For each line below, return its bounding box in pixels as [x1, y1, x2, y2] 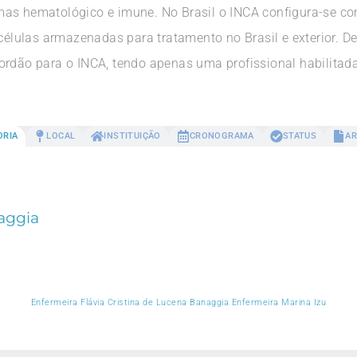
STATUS [282, 131, 317, 142]
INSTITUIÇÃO [104, 131, 161, 142]
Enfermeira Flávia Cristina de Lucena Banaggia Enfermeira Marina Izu [30, 296, 327, 308]
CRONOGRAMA [189, 131, 254, 142]
